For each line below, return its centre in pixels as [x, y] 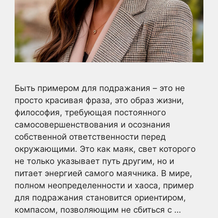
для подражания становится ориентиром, [100, 197]
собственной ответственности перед [90, 136]
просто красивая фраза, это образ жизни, [99, 100]
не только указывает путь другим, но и [94, 161]
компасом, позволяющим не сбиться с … [98, 209]
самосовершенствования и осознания [92, 124]
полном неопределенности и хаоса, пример [104, 185]
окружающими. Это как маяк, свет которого [105, 149]
